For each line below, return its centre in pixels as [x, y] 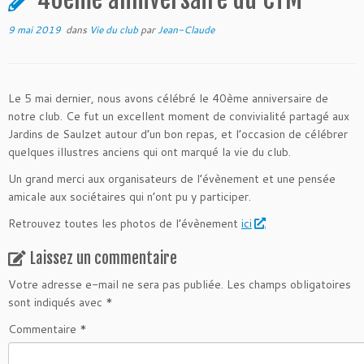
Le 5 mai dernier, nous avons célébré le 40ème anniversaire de [168, 98]
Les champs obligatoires [289, 284]
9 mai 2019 [35, 30]
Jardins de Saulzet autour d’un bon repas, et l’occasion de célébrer [178, 134]
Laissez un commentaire [104, 258]
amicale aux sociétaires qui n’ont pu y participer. [130, 197]
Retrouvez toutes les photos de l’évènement [125, 223]
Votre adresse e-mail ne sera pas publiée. [116, 284]
